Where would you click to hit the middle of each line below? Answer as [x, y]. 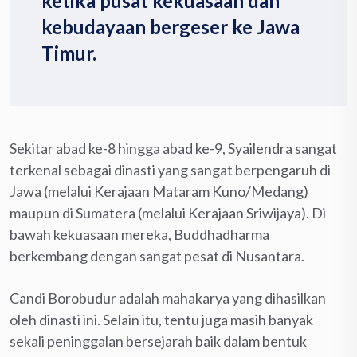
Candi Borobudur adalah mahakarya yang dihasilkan [168, 298]
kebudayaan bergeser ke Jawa [171, 26]
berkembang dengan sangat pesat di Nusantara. [157, 255]
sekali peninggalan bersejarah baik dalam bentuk [158, 341]
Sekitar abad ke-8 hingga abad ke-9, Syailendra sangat [173, 148]
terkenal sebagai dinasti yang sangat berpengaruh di [170, 169]
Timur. [69, 53]
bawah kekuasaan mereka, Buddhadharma [139, 234]
